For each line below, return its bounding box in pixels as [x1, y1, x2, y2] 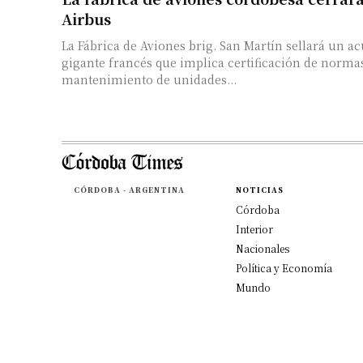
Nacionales [235, 241, 289, 255]
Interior [235, 221, 273, 236]
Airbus [62, 7, 111, 29]
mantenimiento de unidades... [62, 70, 237, 88]
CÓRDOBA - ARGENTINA [73, 184, 185, 195]
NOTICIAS [235, 184, 284, 195]
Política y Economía [235, 260, 332, 275]
